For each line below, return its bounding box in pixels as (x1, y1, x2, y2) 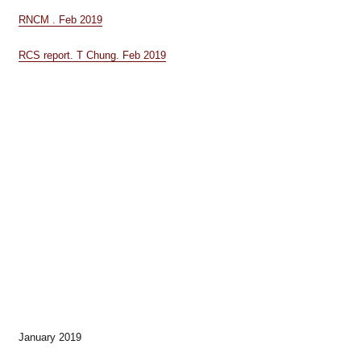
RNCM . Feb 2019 (18, 14, 102, 26)
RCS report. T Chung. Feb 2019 (18, 48, 166, 61)
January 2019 (18, 330, 81, 343)
